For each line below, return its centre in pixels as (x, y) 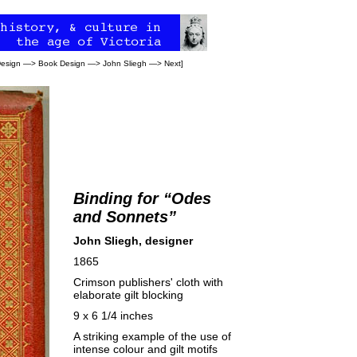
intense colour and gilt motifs (145, 349)
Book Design (62, 63)
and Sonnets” (125, 217)
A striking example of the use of (152, 336)
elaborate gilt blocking (128, 295)
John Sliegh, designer (133, 241)
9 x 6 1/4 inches (113, 316)
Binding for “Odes (142, 198)
